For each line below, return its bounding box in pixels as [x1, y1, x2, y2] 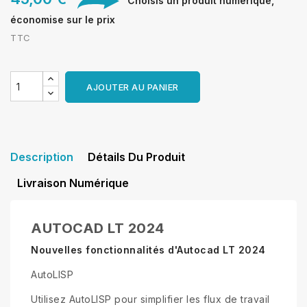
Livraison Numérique [17, 176, 129, 191]
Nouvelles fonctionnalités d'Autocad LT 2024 [31, 244, 266, 256]
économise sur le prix [10, 14, 115, 26]
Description [10, 150, 73, 164]
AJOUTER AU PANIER [86, 82, 179, 93]
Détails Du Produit [88, 150, 185, 164]
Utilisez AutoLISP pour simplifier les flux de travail [31, 293, 270, 306]
